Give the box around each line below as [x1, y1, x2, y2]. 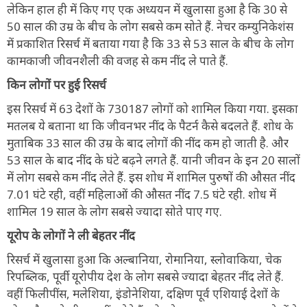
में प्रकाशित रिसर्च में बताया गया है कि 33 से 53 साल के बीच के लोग [7, 35, 294, 51]
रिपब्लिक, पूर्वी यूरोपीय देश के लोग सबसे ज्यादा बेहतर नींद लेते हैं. [7, 268, 284, 284]
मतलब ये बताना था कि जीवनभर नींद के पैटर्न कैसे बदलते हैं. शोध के [7, 117, 293, 134]
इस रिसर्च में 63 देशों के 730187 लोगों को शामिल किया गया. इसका [7, 100, 298, 116]
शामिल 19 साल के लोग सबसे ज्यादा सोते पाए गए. [7, 203, 222, 219]
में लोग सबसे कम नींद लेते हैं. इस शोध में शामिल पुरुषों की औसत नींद [7, 169, 295, 185]
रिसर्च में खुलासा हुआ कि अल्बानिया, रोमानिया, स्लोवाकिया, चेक [7, 251, 282, 267]
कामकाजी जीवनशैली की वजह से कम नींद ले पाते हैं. [7, 52, 228, 69]
